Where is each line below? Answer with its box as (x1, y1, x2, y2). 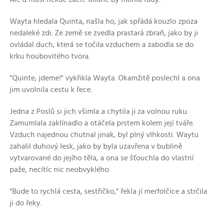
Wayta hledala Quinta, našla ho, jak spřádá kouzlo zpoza (10, 17, 198, 25)
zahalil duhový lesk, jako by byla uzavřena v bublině (10, 142, 182, 150)
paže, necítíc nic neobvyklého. (10, 165, 110, 173)
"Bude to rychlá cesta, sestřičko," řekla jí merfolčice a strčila (10, 187, 207, 195)
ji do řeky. (10, 199, 42, 207)
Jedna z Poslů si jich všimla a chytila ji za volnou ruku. (10, 107, 188, 115)
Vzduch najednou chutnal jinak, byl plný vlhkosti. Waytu (10, 130, 199, 139)
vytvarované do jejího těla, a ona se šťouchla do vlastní (10, 154, 194, 162)
